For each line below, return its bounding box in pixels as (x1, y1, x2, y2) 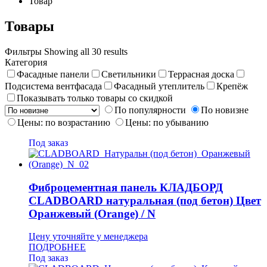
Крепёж (216, 80, 248, 91)
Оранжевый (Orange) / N (29, 207, 156, 220)
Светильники (101, 69, 156, 79)
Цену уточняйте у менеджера (29, 231, 148, 242)
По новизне (201, 104, 249, 115)
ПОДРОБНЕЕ (29, 242, 86, 253)
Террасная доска (168, 69, 234, 79)
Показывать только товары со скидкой (17, 92, 173, 103)
